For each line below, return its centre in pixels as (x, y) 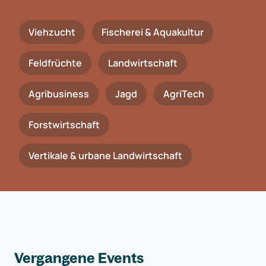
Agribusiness (59, 94)
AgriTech (184, 94)
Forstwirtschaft (64, 125)
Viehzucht (52, 32)
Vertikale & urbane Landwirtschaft (105, 156)
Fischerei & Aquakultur (153, 32)
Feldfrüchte (55, 63)
